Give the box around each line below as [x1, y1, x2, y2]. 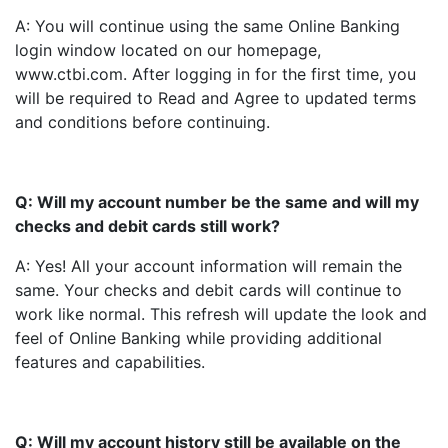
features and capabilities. [15, 352, 205, 372]
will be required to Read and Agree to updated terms [15, 88, 416, 108]
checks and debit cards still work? [15, 216, 280, 236]
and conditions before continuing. [15, 112, 270, 132]
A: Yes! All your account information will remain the [15, 256, 402, 276]
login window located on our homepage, [15, 40, 321, 60]
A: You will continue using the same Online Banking [15, 16, 400, 36]
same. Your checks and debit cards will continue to [15, 280, 402, 300]
